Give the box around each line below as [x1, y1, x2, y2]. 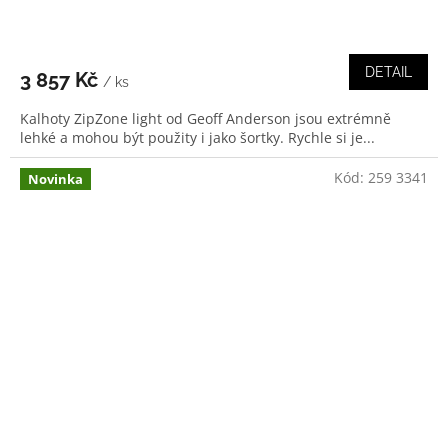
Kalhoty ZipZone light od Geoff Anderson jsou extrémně [20, 108, 391, 128]
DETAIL [365, 63, 412, 80]
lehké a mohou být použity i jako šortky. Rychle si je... [20, 127, 375, 147]
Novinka [28, 169, 83, 188]
